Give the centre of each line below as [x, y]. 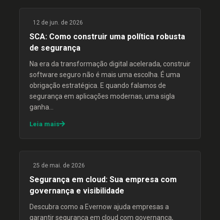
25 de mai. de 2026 [58, 165]
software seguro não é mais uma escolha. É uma [105, 75]
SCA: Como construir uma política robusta [107, 37]
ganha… [41, 107]
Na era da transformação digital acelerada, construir [110, 64]
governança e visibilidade [77, 191]
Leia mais [44, 124]
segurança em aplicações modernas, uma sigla [102, 96]
